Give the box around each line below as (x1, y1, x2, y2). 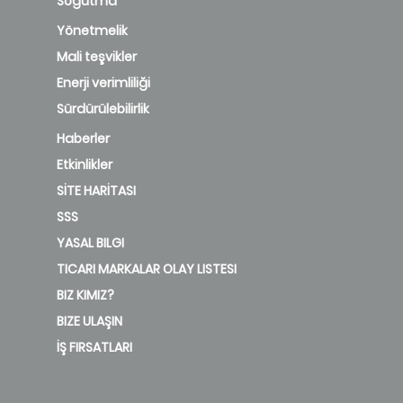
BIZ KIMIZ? (57, 285, 114, 304)
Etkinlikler (57, 155, 112, 174)
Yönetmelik (57, 21, 128, 40)
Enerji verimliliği (57, 73, 150, 92)
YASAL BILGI (57, 233, 124, 252)
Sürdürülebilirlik (57, 99, 149, 118)
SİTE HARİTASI (57, 181, 136, 200)
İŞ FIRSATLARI (57, 337, 132, 356)
